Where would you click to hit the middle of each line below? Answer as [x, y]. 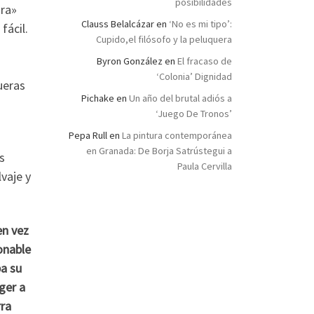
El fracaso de [205, 61]
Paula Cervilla [205, 166]
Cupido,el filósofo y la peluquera [164, 40]
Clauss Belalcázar [118, 24]
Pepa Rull [88, 136]
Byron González [130, 61]
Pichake [98, 98]
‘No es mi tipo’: [200, 24]
